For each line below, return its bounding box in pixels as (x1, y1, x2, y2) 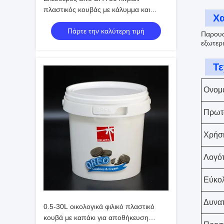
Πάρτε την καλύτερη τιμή (67, 27, 144, 35)
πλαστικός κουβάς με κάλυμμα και (43, 5, 150, 13)
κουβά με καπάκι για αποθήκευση (43, 213, 148, 221)
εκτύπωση (43, 16, 76, 24)
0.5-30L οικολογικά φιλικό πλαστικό (43, 202, 154, 210)
